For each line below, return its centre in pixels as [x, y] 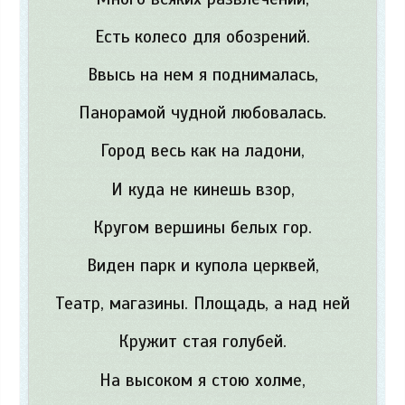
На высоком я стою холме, [202, 380]
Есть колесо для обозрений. [202, 37]
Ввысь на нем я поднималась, [202, 75]
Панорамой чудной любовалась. [202, 113]
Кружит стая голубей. [202, 342]
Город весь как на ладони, [202, 151]
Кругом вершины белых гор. [202, 227]
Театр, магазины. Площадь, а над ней [202, 304]
